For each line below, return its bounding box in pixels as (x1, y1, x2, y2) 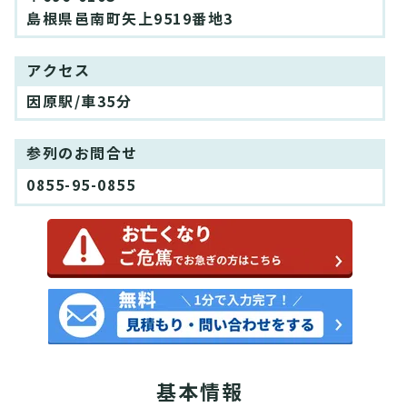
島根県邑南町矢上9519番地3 (26, 10, 233, 30)
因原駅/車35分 (26, 93, 132, 113)
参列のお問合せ (26, 144, 138, 164)
